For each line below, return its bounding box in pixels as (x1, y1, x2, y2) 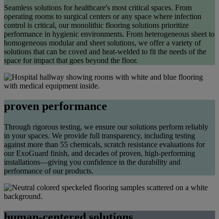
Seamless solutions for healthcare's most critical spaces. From (4, 3, 192, 12)
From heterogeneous (126, 29, 191, 38)
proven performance (4, 100, 107, 113)
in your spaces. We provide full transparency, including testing (4, 131, 195, 140)
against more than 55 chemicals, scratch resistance (4, 140, 159, 149)
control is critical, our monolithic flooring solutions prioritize (4, 21, 189, 29)
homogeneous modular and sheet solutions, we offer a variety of (4, 38, 201, 47)
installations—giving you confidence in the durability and (4, 158, 180, 167)
